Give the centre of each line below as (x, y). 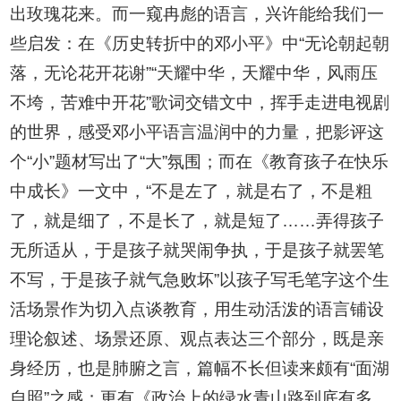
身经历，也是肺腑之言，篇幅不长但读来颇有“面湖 (200, 369)
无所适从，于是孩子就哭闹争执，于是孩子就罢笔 (197, 251)
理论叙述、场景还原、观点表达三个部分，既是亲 (197, 339)
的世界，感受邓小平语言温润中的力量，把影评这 (197, 132)
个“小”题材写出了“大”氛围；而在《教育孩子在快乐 (200, 162)
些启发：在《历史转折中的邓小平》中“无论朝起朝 (200, 44)
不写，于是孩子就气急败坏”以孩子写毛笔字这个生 (200, 280)
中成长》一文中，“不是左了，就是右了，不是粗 (192, 192)
